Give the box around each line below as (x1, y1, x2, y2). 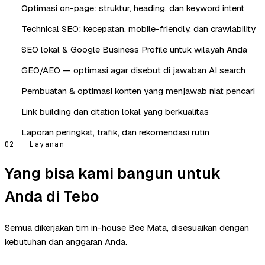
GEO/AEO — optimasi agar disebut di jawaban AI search (21, 64, 245, 76)
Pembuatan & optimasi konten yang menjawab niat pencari (21, 85, 255, 96)
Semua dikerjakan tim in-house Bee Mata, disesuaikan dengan (5, 221, 249, 233)
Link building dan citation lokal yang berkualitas (21, 105, 209, 117)
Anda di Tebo (5, 186, 99, 206)
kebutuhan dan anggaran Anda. (5, 235, 127, 247)
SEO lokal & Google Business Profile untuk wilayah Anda (21, 43, 247, 55)
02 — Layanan (5, 139, 65, 149)
